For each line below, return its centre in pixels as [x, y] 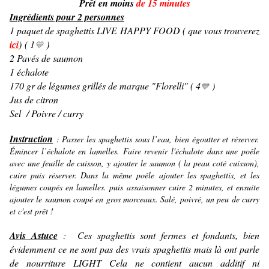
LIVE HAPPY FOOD [138, 31]
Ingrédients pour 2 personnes [67, 17]
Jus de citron [34, 100]
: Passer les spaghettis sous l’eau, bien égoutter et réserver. [156, 139]
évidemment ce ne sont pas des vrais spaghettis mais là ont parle [134, 249]
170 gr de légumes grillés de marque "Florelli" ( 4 [105, 86]
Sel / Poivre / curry [48, 113]
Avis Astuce [34, 236]
